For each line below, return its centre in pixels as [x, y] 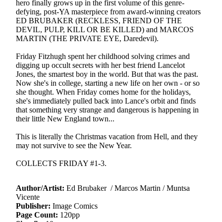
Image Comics [74, 206]
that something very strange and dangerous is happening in [107, 110]
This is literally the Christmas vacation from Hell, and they [107, 137]
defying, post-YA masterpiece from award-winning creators [108, 12]
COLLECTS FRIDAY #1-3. [61, 163]
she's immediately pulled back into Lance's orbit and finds [106, 101]
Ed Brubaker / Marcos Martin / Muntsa [127, 188]
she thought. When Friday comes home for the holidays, [103, 92]
